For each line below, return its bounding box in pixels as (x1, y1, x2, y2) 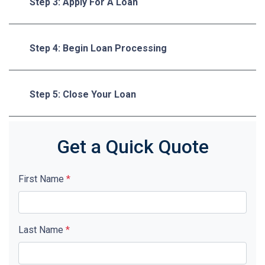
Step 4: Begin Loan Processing (30, 42, 167, 54)
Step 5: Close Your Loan (30, 88, 136, 100)
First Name (18, 173, 66, 185)
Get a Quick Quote (56, 135, 209, 158)
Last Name (18, 224, 66, 235)
